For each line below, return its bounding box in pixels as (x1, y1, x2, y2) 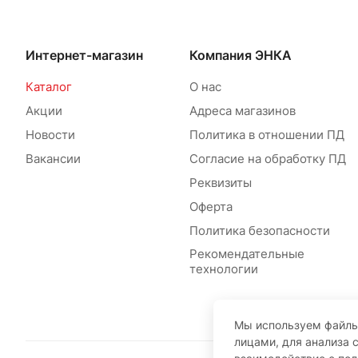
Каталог (26, 79, 72, 95)
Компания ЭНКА (189, 47, 292, 64)
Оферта (189, 199, 233, 215)
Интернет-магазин (26, 47, 143, 64)
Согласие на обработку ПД (189, 151, 346, 167)
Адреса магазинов (189, 103, 296, 119)
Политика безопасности (189, 223, 330, 239)
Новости (26, 127, 75, 143)
